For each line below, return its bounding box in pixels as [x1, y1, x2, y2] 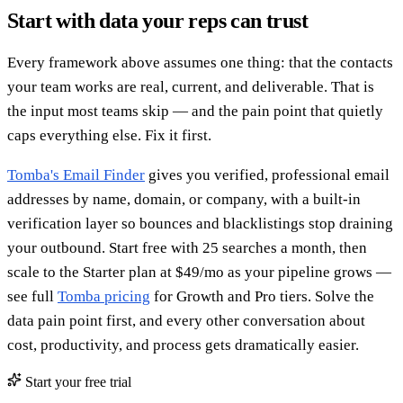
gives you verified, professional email [145, 166, 390, 184]
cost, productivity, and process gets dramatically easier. [7, 336, 359, 354]
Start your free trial [22, 373, 131, 390]
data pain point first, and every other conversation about [7, 311, 365, 329]
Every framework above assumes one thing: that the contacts [7, 53, 393, 71]
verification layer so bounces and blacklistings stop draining [7, 214, 393, 232]
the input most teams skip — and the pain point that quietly [7, 102, 383, 120]
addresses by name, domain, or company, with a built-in [7, 190, 361, 208]
